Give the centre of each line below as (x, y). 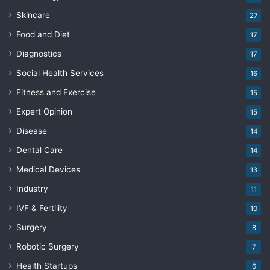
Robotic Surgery (48, 246)
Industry (32, 188)
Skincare (33, 15)
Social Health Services (60, 73)
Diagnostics (39, 53)
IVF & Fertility (42, 208)
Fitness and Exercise (56, 92)
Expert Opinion (44, 111)
